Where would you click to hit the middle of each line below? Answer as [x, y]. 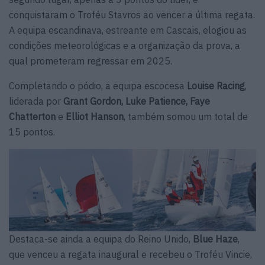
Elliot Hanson [95, 116]
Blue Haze [215, 239]
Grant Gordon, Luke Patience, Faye [137, 101]
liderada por [36, 101]
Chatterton [32, 116]
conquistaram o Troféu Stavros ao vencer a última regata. [132, 14]
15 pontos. [32, 132]
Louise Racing [216, 85]
